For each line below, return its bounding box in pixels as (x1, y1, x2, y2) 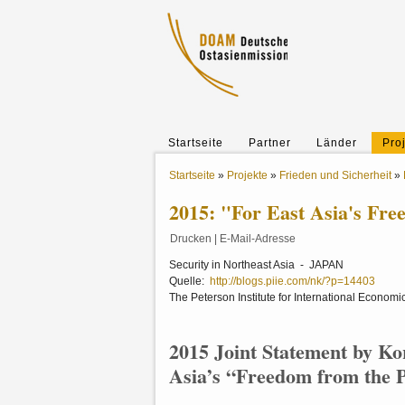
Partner (249, 137, 291, 149)
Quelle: (169, 275, 210, 287)
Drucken (170, 232, 212, 245)
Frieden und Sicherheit (279, 169, 391, 182)
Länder (316, 137, 357, 149)
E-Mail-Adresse (220, 232, 296, 245)
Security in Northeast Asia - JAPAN (169, 259, 344, 271)
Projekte (227, 169, 268, 182)
